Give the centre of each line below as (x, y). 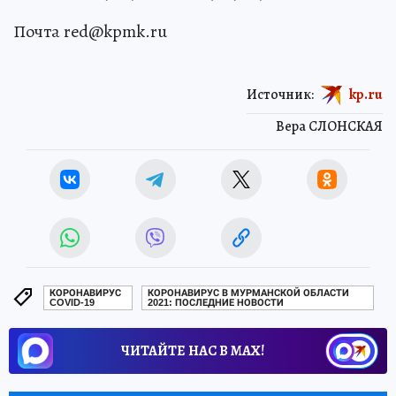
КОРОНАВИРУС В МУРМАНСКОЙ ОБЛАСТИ (249, 293)
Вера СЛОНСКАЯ (329, 126)
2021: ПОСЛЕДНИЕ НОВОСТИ (216, 303)
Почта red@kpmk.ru (90, 31)
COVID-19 (72, 303)
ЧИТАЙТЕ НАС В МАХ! (193, 350)
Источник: (280, 94)
